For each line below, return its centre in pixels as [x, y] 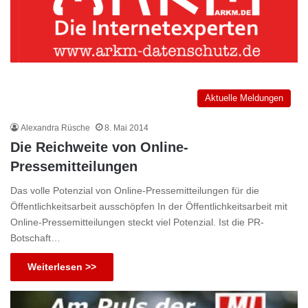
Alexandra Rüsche [55, 128]
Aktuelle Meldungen [244, 98]
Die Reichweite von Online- [99, 147]
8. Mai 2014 [126, 128]
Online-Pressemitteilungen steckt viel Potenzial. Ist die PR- [137, 222]
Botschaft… [35, 238]
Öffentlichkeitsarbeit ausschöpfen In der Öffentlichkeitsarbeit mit [149, 206]
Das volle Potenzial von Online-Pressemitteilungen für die [135, 190]
